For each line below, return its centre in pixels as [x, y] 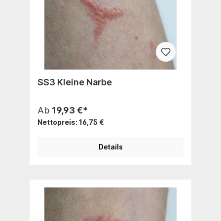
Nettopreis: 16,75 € [71, 122]
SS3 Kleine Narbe [75, 82]
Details [110, 147]
